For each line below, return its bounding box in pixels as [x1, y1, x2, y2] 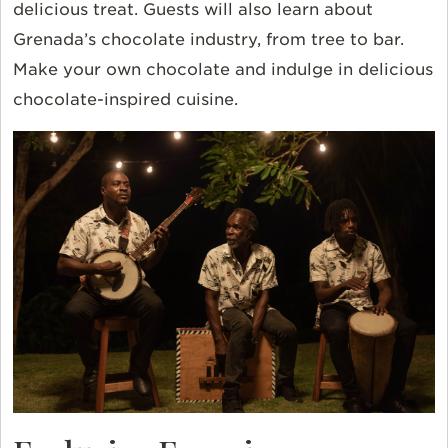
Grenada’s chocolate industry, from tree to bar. [13, 30, 404, 50]
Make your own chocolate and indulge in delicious [13, 60, 433, 80]
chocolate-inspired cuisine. [13, 90, 238, 110]
